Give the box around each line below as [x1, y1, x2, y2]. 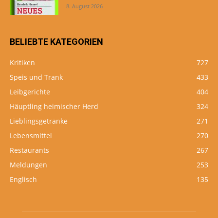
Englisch [10, 175, 37, 184]
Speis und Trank [10, 73, 63, 82]
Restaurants [10, 145, 49, 155]
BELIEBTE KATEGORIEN [10, 36, 103, 47]
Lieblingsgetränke [10, 116, 68, 126]
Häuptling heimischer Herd [10, 102, 98, 111]
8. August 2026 [66, 2, 103, 10]
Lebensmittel [10, 131, 52, 141]
